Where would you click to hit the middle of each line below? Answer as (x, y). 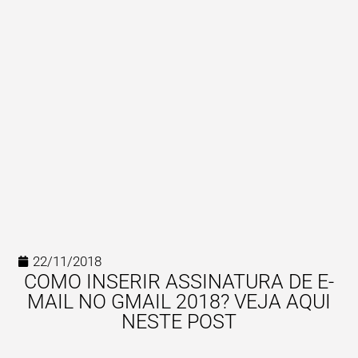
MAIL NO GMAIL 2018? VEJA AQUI (179, 301)
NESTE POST (179, 321)
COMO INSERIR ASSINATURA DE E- (179, 281)
